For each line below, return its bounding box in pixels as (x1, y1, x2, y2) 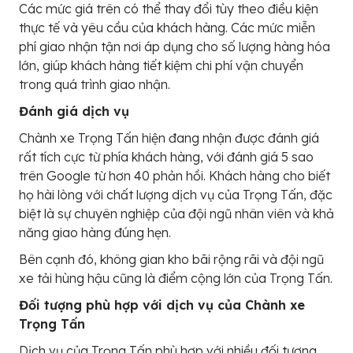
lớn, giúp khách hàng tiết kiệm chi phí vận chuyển (19, 58, 303, 74)
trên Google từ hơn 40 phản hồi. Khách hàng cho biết (19, 168, 330, 184)
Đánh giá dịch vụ (19, 103, 129, 120)
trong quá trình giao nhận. (19, 76, 170, 93)
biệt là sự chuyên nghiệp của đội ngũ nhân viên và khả (19, 206, 334, 222)
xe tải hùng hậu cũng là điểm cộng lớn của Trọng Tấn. (19, 270, 333, 287)
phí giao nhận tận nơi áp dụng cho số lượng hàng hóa (19, 39, 330, 55)
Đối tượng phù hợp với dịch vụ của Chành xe (19, 297, 305, 314)
